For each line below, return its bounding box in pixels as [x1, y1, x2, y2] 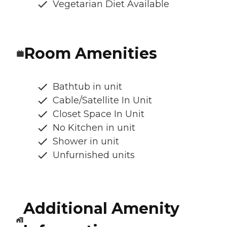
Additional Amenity [23, 199, 179, 218]
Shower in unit [53, 135, 119, 147]
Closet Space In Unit [53, 108, 144, 120]
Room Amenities [24, 44, 157, 63]
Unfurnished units [53, 149, 135, 161]
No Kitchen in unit [53, 122, 135, 133]
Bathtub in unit [53, 81, 122, 92]
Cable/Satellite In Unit [53, 94, 152, 106]
